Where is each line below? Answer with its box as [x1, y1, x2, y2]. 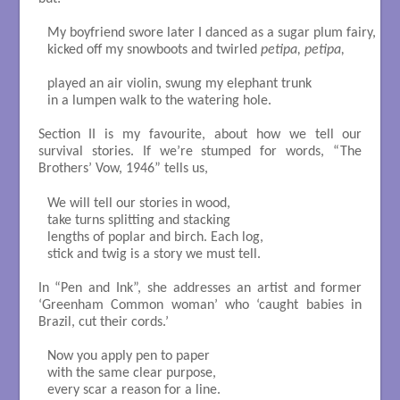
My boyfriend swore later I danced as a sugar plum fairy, [46, 26, 376, 41]
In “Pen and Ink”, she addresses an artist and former [37, 280, 362, 296]
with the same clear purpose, [46, 365, 220, 380]
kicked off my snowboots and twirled [46, 43, 261, 58]
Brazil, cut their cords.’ [37, 314, 169, 329]
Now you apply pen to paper [46, 348, 213, 363]
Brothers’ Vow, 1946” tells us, [37, 162, 208, 177]
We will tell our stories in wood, [46, 196, 234, 211]
